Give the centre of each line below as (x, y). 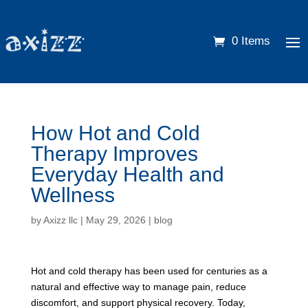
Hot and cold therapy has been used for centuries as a (149, 271)
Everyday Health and (127, 174)
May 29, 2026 (115, 220)
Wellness (73, 195)
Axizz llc (60, 220)
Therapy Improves (114, 153)
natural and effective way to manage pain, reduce (138, 286)
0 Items (251, 41)
